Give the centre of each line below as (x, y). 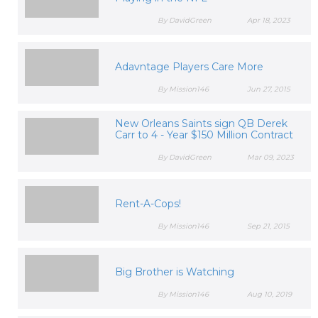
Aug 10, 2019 (270, 295)
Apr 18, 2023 (269, 21)
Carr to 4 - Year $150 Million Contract (204, 135)
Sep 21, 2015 (269, 226)
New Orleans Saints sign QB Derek (201, 124)
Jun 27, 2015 (269, 89)
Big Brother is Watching (174, 272)
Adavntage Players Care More (189, 66)
